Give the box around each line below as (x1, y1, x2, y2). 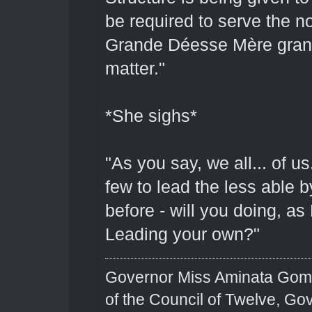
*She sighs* (104, 106, 197, 125)
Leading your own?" (104, 224, 260, 244)
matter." (104, 58, 165, 78)
